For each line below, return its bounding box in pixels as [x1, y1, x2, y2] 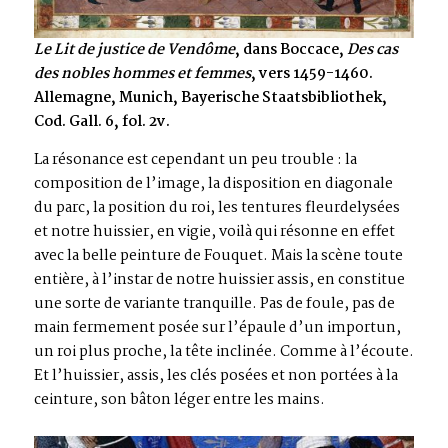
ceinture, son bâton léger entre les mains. [34, 388, 328, 413]
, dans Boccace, [235, 38, 347, 63]
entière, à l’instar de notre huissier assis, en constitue [34, 268, 405, 293]
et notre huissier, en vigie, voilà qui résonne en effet [34, 220, 395, 245]
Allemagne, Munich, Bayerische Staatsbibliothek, [34, 86, 387, 111]
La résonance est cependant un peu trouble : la [34, 148, 357, 173]
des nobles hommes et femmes [34, 62, 251, 87]
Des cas [347, 38, 398, 63]
